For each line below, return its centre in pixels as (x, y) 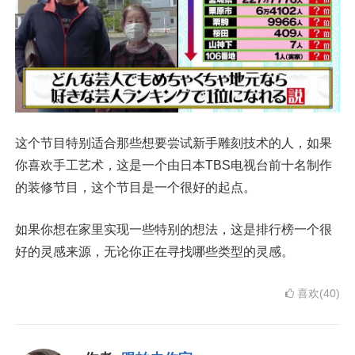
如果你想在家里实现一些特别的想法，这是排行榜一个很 (173, 230)
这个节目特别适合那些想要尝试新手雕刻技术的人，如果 (173, 143)
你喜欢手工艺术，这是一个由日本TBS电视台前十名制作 (173, 166)
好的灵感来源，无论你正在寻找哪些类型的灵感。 (154, 252)
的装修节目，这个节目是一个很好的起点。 (135, 188)
